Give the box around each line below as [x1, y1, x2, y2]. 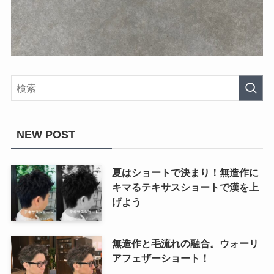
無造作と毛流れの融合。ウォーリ [111, 237, 259, 249]
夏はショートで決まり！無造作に [111, 167, 259, 179]
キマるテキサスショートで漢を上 [111, 182, 259, 193]
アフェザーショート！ [111, 252, 210, 264]
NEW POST [16, 128, 75, 141]
